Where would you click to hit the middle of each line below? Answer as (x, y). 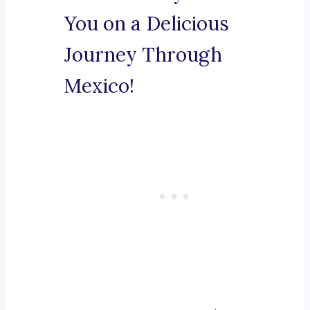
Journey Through (143, 55)
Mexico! (99, 86)
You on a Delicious (147, 24)
